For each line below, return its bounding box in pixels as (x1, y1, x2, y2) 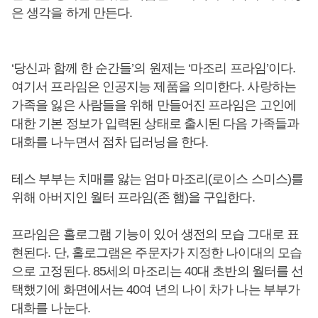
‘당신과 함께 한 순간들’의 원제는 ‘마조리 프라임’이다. (11, 61, 296, 75)
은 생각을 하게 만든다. (11, 6, 136, 20)
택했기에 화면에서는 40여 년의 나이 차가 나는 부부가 (11, 283, 300, 297)
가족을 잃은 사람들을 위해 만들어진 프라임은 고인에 (11, 98, 296, 112)
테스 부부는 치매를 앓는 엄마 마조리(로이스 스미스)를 (11, 172, 303, 186)
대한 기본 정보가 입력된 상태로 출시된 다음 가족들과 (11, 116, 299, 131)
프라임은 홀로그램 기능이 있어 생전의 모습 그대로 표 (11, 227, 299, 241)
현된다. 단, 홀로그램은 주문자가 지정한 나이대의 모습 (11, 246, 302, 260)
